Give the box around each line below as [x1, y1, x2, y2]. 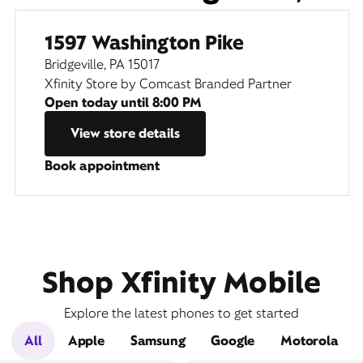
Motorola [280, 332, 339, 350]
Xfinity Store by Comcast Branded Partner [44, 75, 292, 93]
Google [211, 332, 255, 350]
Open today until [44, 94, 152, 112]
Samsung [130, 332, 186, 350]
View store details [70, 125, 180, 143]
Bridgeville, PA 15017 [44, 56, 160, 74]
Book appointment [44, 157, 160, 175]
